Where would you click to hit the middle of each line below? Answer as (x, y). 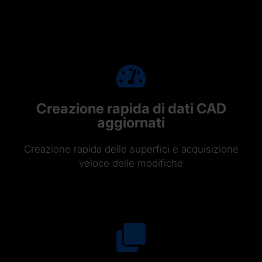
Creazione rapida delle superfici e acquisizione (131, 149)
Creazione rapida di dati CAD (131, 108)
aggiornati (131, 122)
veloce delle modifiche (131, 163)
